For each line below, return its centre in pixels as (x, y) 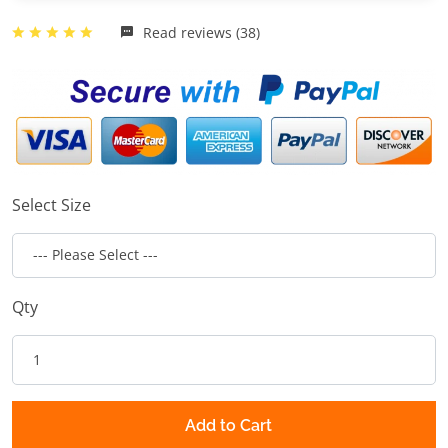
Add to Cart (228, 425)
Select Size (51, 204)
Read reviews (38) (199, 33)
